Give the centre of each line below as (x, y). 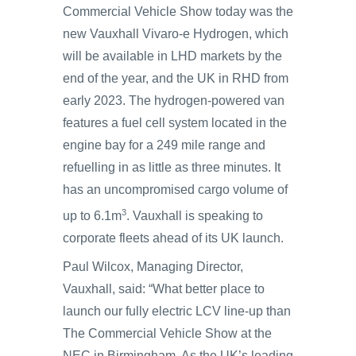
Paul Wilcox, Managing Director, (153, 266)
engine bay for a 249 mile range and (164, 145)
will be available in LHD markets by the (172, 56)
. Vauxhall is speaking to (195, 215)
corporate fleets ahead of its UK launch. (173, 238)
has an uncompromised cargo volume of (175, 189)
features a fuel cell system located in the (175, 122)
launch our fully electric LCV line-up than (177, 311)
